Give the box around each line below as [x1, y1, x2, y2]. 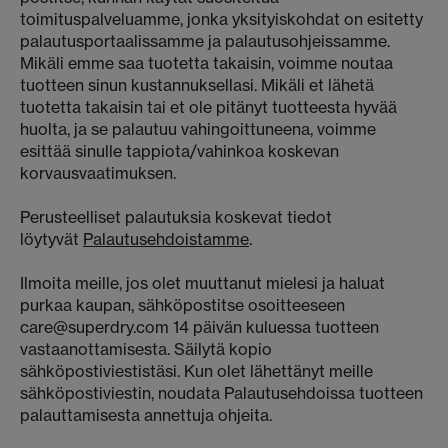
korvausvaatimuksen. [20, 163, 176, 183]
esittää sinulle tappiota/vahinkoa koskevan [20, 141, 339, 161]
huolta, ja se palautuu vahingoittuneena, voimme [20, 119, 376, 139]
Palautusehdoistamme [83, 229, 249, 249]
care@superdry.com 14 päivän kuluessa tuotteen [20, 317, 379, 337]
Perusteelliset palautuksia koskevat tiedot [20, 207, 332, 227]
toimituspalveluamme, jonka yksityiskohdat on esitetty [20, 9, 423, 29]
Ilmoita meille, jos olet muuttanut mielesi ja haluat [20, 273, 385, 293]
